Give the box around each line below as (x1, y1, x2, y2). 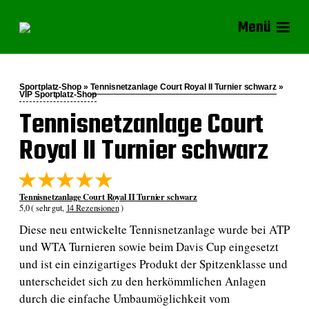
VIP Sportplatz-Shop (19, 89, 97, 99)
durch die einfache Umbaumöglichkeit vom (19, 290, 230, 306)
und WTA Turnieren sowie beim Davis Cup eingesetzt (19, 238, 279, 255)
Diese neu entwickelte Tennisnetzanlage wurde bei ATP (19, 221, 290, 237)
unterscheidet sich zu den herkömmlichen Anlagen (19, 272, 266, 289)
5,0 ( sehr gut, (19, 201, 66, 214)
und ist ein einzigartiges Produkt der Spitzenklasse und (19, 255, 288, 272)
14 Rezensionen (66, 201, 119, 214)
